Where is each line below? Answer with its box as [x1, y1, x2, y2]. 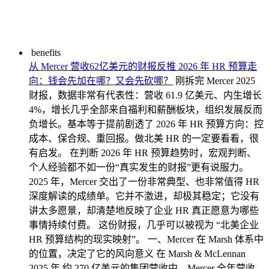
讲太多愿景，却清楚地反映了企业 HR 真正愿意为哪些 [29, 205, 259, 216]
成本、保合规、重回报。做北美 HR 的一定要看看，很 [29, 133, 259, 144]
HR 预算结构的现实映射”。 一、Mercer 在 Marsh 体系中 [29, 234, 264, 244]
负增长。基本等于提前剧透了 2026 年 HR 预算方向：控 [29, 119, 264, 129]
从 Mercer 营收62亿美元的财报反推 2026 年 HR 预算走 [29, 61, 257, 71]
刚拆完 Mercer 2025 [175, 76, 255, 86]
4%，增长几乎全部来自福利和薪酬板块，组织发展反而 [29, 104, 262, 115]
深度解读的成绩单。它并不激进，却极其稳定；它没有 [29, 191, 259, 201]
